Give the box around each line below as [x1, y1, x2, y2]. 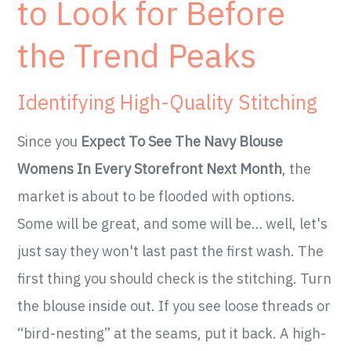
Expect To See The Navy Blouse [81, 132, 284, 151]
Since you [17, 132, 81, 151]
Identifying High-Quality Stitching [17, 89, 318, 116]
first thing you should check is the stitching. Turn [17, 270, 332, 288]
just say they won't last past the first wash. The [17, 242, 324, 261]
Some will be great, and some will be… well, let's [17, 215, 328, 233]
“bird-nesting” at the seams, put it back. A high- [17, 324, 327, 343]
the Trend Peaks [17, 34, 257, 78]
